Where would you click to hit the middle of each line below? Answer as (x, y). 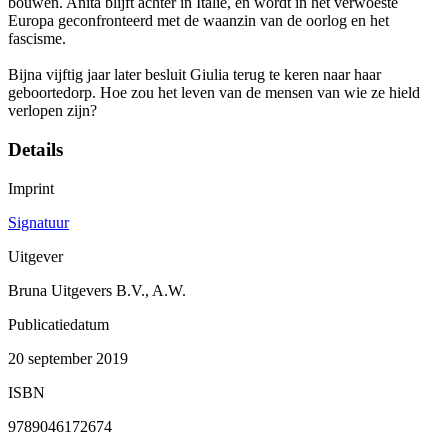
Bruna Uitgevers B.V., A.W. (97, 290)
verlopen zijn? (52, 111)
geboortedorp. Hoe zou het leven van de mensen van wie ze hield (214, 93)
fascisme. (37, 39)
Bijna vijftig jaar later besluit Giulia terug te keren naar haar (194, 75)
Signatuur (38, 222)
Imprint (31, 188)
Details (35, 150)
